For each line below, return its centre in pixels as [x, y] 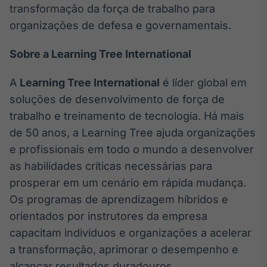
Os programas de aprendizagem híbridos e [119, 199]
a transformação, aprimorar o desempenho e [124, 249]
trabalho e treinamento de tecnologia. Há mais [127, 116]
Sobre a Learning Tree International [100, 54]
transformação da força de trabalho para [112, 8]
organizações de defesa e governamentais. [120, 25]
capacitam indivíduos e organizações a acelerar [131, 232]
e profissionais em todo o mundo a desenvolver [132, 149]
